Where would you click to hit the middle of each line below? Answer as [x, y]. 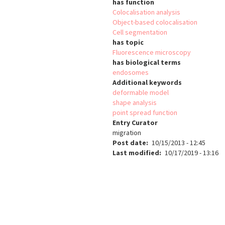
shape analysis [135, 103]
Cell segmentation [140, 32]
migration [127, 133]
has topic [128, 42]
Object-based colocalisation [155, 22]
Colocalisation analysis [146, 12]
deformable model [141, 93]
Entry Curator [135, 123]
